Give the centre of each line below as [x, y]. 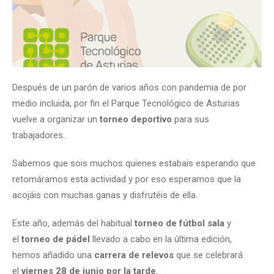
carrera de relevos [134, 255]
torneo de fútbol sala [180, 223]
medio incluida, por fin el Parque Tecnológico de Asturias [126, 103]
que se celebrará [208, 255]
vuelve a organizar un [56, 119]
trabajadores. [39, 135]
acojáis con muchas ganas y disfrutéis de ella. [105, 195]
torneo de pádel [56, 239]
